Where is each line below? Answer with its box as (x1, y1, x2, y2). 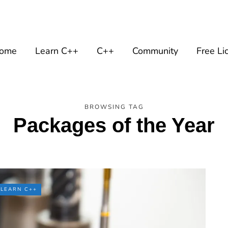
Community (132, 45, 178, 57)
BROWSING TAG (84, 103, 144, 111)
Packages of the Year (13, 114, 215, 136)
